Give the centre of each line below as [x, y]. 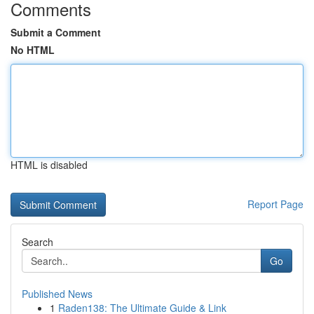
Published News [57, 294]
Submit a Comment [56, 32]
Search [37, 242]
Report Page [275, 204]
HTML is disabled [49, 165]
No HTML [33, 50]
